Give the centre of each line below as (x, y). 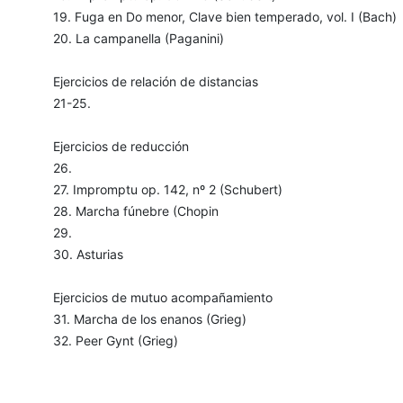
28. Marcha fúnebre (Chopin (135, 211)
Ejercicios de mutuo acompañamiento (162, 298)
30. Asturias (88, 255)
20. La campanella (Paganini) (138, 39)
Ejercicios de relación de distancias (155, 82)
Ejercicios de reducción (121, 147)
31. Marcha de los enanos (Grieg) (149, 319)
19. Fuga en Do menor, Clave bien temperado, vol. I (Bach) (224, 17)
